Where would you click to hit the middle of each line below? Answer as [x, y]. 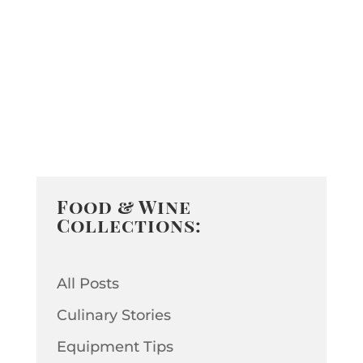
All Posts [88, 283]
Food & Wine [124, 207]
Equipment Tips [115, 346]
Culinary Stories [113, 315]
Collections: [129, 225]
